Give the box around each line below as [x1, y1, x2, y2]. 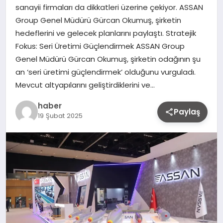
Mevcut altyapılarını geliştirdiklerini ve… [15, 79, 155, 90]
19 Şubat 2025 [37, 111, 83, 121]
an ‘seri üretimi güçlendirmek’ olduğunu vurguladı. [15, 66, 196, 77]
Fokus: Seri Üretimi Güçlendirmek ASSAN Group [15, 40, 185, 51]
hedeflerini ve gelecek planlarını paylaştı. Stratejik [15, 27, 196, 38]
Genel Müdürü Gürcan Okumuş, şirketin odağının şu [15, 53, 201, 64]
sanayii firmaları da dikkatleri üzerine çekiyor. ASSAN [15, 1, 203, 12]
